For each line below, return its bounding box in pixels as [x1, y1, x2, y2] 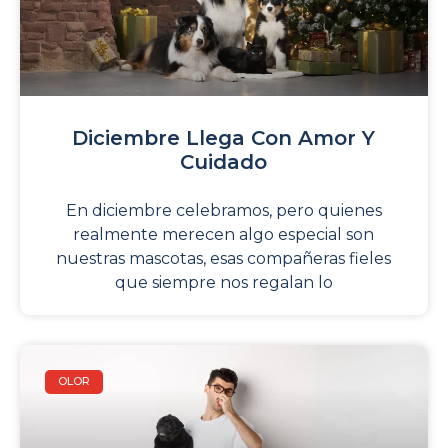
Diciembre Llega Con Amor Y [72, 125, 376, 150]
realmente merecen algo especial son [73, 224, 375, 244]
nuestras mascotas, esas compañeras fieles [56, 248, 392, 268]
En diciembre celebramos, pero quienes [65, 200, 382, 220]
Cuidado [180, 149, 268, 174]
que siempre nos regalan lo [114, 272, 333, 292]
